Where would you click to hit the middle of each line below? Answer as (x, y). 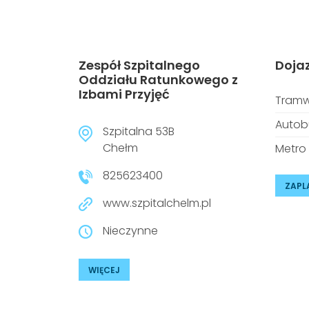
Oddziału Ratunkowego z (158, 80)
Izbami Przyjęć (124, 94)
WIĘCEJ (104, 270)
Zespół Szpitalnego (139, 65)
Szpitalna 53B (139, 131)
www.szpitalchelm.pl (157, 203)
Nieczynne (130, 231)
